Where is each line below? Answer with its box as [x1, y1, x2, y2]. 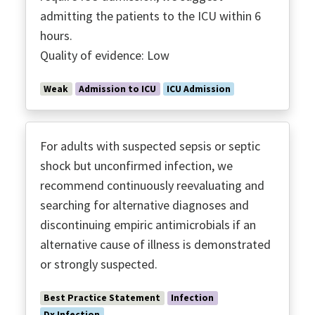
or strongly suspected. [40, 256, 157, 273]
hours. [40, 27, 72, 44]
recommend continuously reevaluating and [40, 177, 264, 194]
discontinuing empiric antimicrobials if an [40, 217, 256, 233]
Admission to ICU [79, 82, 157, 95]
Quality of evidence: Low [40, 46, 169, 63]
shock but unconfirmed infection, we [40, 157, 233, 174]
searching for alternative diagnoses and [40, 197, 249, 214]
